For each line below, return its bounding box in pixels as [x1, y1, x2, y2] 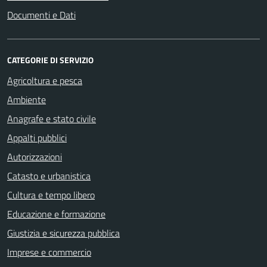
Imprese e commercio [7, 245, 91, 260]
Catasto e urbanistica [7, 169, 91, 184]
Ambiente [7, 92, 46, 107]
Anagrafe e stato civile [7, 111, 96, 126]
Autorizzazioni [7, 150, 62, 164]
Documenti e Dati [7, 8, 76, 23]
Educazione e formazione [7, 207, 105, 222]
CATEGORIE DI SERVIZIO [7, 54, 94, 67]
